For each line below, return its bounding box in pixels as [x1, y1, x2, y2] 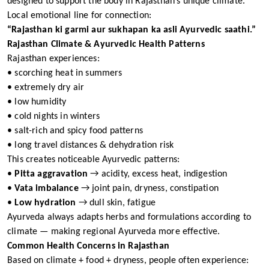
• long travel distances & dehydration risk [7, 141, 174, 150]
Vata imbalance [14, 184, 79, 193]
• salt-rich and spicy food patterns [7, 126, 143, 136]
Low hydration [14, 198, 76, 208]
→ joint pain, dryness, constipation [78, 184, 219, 193]
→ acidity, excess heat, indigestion [88, 169, 228, 179]
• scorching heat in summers [7, 68, 122, 78]
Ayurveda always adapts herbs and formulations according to [7, 213, 251, 222]
